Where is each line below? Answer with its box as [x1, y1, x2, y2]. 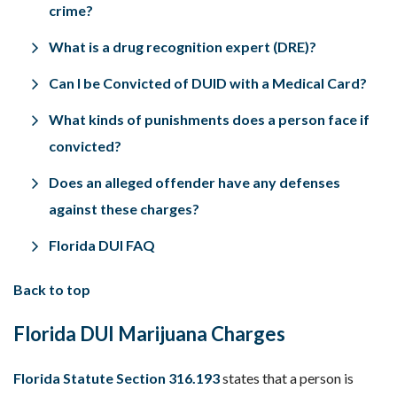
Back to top [13, 281, 90, 298]
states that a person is [220, 370, 354, 386]
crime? [49, 2, 93, 19]
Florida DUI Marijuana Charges [13, 322, 285, 346]
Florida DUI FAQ [49, 237, 155, 253]
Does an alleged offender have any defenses [49, 174, 340, 191]
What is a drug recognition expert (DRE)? [49, 38, 316, 55]
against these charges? [49, 200, 199, 217]
